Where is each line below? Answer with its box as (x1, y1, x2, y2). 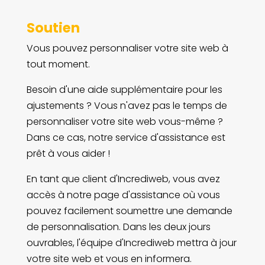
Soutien (26, 18, 80, 37)
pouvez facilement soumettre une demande (26, 203, 232, 218)
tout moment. (26, 57, 90, 71)
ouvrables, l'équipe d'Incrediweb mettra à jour (26, 235, 237, 250)
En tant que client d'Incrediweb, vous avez (26, 172, 220, 186)
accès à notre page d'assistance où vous (26, 188, 220, 202)
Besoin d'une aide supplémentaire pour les (26, 82, 222, 96)
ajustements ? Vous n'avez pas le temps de (26, 98, 227, 112)
